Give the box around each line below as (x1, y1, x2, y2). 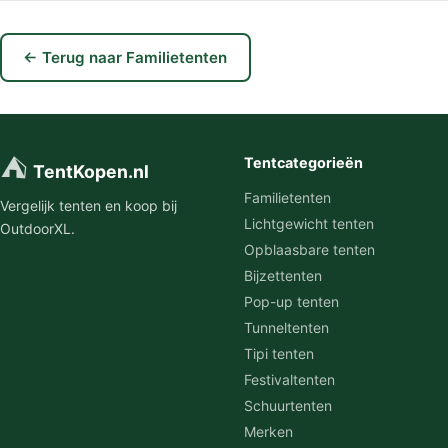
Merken (244, 422, 293, 440)
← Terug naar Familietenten (23, 47, 228, 67)
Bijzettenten (244, 266, 322, 284)
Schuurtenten (244, 396, 332, 414)
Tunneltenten (244, 318, 329, 336)
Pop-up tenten (244, 292, 339, 310)
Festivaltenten (244, 370, 335, 388)
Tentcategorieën (244, 153, 363, 171)
